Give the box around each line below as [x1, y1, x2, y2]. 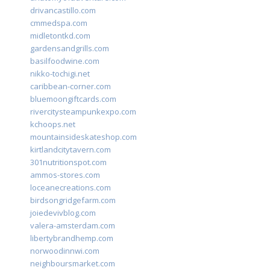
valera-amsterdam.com [30, 220, 115, 231]
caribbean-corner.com [30, 81, 111, 92]
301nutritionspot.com [30, 157, 107, 168]
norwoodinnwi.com [30, 245, 99, 257]
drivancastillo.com [30, 5, 96, 16]
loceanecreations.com [30, 182, 111, 193]
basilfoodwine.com [30, 55, 99, 67]
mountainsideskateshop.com [30, 131, 137, 143]
